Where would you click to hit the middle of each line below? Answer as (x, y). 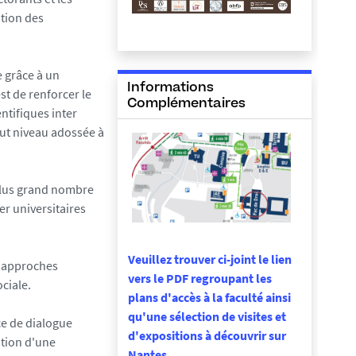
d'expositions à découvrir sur (207, 335)
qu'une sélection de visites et (207, 316)
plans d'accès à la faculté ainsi (209, 297)
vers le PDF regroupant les (200, 278)
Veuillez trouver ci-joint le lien (210, 259)
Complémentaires (186, 104)
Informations (170, 88)
